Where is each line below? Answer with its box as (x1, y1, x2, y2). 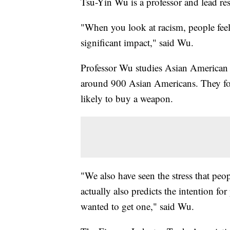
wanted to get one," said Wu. (81, 199, 197, 213)
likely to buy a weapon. (81, 91, 176, 105)
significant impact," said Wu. (81, 35, 197, 49)
